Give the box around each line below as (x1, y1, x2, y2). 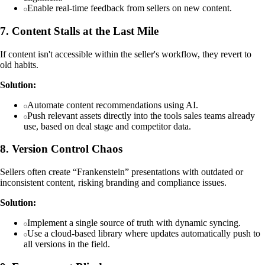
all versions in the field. (24, 239, 110, 250)
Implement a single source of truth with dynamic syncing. (27, 218, 241, 228)
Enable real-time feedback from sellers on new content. (27, 3, 232, 14)
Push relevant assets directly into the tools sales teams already (27, 110, 255, 121)
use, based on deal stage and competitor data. (24, 121, 191, 131)
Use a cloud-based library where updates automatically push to (27, 228, 260, 239)
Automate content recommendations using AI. (27, 99, 198, 110)
